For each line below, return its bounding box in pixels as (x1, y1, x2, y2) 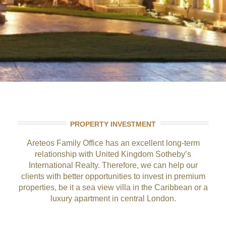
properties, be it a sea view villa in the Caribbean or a (18, 183, 208, 192)
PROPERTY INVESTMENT (70, 120, 156, 128)
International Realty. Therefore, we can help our (28, 161, 198, 169)
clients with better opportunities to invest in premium (21, 172, 205, 181)
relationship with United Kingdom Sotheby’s (35, 150, 191, 158)
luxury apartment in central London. (50, 194, 176, 203)
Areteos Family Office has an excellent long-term (26, 139, 200, 147)
